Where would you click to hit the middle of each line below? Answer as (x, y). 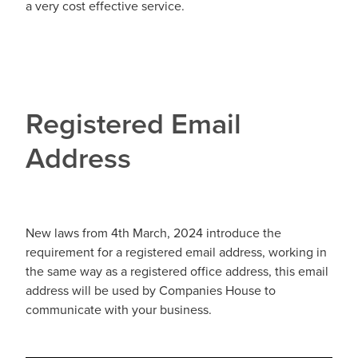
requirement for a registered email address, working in (176, 252)
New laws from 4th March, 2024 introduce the (153, 233)
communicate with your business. (119, 310)
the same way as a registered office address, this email (177, 271)
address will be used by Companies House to (152, 290)
